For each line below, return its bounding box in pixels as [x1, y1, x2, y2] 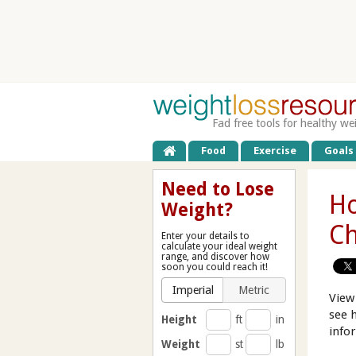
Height [161, 312, 198, 326]
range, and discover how [161, 250, 269, 262]
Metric [238, 283, 270, 296]
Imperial [172, 283, 215, 296]
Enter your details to [161, 230, 250, 242]
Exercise [253, 144, 297, 157]
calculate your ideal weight [161, 240, 277, 252]
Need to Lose [161, 178, 274, 199]
